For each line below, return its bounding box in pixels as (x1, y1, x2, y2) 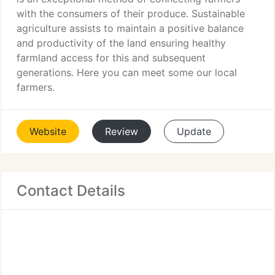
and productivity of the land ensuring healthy (17, 37, 226, 49)
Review (105, 125, 138, 137)
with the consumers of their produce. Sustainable (17, 7, 245, 20)
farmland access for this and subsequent (17, 52, 206, 64)
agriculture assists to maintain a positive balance (17, 22, 244, 34)
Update (177, 125, 211, 137)
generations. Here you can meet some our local (17, 66, 237, 79)
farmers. (17, 81, 55, 93)
